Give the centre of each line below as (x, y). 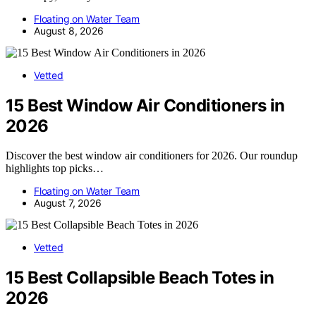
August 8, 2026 (69, 30)
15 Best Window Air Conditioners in (145, 105)
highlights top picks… (55, 169)
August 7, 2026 (68, 203)
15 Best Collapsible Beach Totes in (140, 278)
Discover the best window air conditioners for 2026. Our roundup (152, 156)
